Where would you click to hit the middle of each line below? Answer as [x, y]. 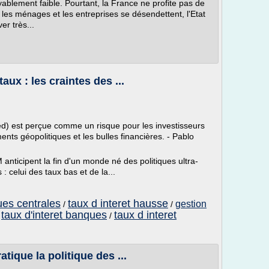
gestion [191, 204]
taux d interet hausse [118, 204]
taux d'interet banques [54, 215]
